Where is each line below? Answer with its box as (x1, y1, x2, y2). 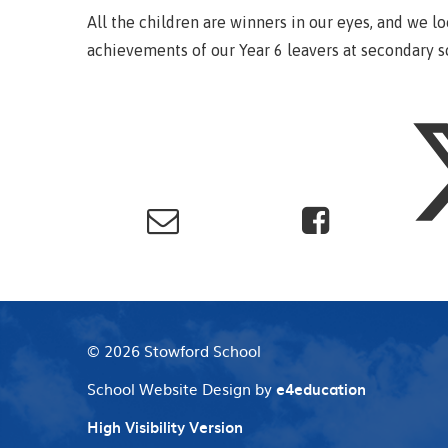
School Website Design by (87, 376, 276, 400)
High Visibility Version (87, 415, 243, 438)
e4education (276, 377, 366, 400)
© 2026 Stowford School (87, 338, 261, 362)
